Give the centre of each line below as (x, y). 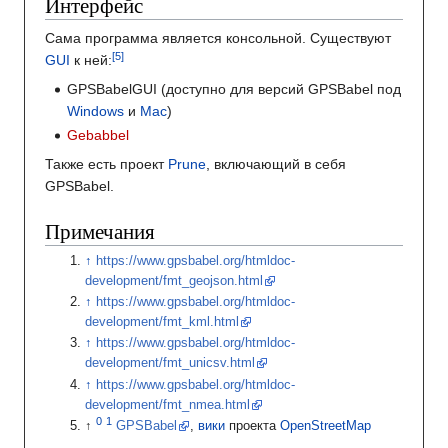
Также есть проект (106, 163)
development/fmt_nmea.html (168, 404)
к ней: (91, 60)
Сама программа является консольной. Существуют (218, 38)
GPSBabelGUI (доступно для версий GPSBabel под (234, 89)
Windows (96, 111)
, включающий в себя (276, 163)
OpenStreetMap (326, 426)
